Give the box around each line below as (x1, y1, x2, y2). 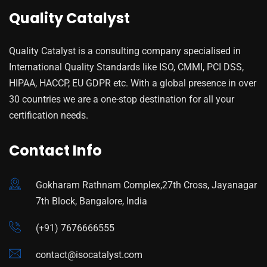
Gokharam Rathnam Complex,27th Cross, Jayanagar (36, 179, 257, 191)
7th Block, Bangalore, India (36, 195, 147, 207)
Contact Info (9, 141, 102, 161)
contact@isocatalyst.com (36, 249, 142, 261)
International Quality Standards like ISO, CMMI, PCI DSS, (9, 61, 244, 73)
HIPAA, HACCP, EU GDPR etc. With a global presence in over (9, 77, 256, 89)
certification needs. (9, 110, 88, 122)
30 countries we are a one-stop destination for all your (9, 94, 234, 105)
